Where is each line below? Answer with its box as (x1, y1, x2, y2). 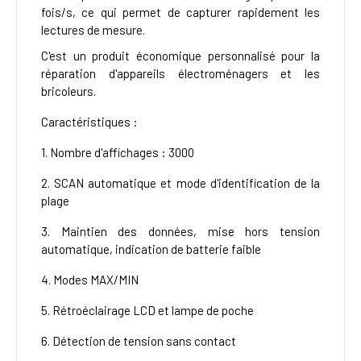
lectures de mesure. (41, 23, 147, 38)
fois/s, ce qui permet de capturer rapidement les (41, 5, 320, 20)
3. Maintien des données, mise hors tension (41, 224, 320, 239)
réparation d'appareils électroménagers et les (41, 66, 320, 81)
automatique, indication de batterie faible (41, 242, 261, 257)
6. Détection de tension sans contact (41, 334, 236, 349)
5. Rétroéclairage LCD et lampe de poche (41, 303, 254, 318)
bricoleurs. (41, 84, 96, 99)
